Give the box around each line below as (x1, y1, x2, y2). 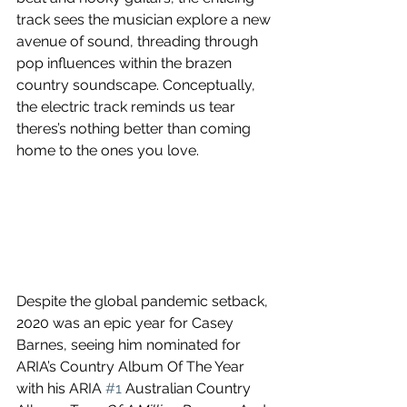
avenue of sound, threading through (16, 32, 262, 50)
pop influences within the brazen (16, 54, 235, 72)
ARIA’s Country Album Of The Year (16, 357, 248, 375)
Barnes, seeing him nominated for (16, 335, 244, 353)
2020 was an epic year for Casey (16, 313, 237, 332)
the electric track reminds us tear (16, 97, 239, 115)
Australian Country (122, 379, 254, 397)
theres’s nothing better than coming (16, 119, 254, 137)
